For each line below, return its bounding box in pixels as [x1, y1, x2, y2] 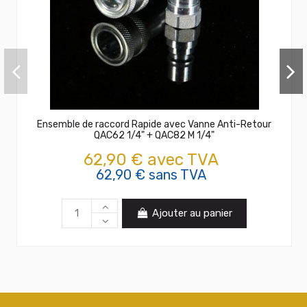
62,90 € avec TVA [83, 149, 219, 169]
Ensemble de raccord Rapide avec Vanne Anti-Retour [37, 118, 271, 130]
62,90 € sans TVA [95, 166, 206, 183]
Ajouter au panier [152, 207, 233, 220]
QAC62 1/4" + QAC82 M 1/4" [94, 129, 214, 141]
